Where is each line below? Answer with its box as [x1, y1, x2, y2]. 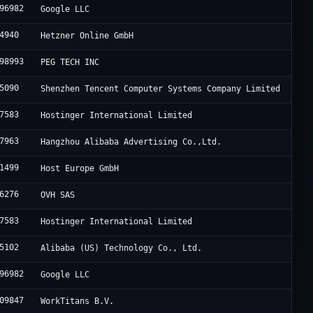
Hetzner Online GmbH [41, 31, 134, 41]
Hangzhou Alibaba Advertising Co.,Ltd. [41, 137, 222, 147]
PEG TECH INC [41, 57, 100, 68]
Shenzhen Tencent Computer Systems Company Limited [41, 84, 281, 94]
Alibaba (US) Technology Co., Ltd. [41, 243, 203, 254]
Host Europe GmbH [41, 163, 119, 174]
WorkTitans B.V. [41, 296, 115, 307]
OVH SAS [41, 190, 75, 201]
